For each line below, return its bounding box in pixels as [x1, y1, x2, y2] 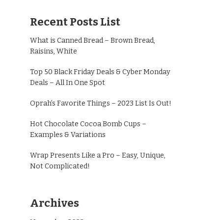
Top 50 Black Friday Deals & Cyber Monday [30, 68, 170, 77]
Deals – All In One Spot [30, 79, 105, 87]
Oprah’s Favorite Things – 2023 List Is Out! [30, 99, 171, 108]
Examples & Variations [30, 131, 106, 139]
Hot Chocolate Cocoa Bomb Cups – [30, 120, 146, 129]
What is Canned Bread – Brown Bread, [30, 36, 155, 45]
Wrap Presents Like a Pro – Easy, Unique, [30, 151, 165, 160]
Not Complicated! [30, 162, 90, 171]
